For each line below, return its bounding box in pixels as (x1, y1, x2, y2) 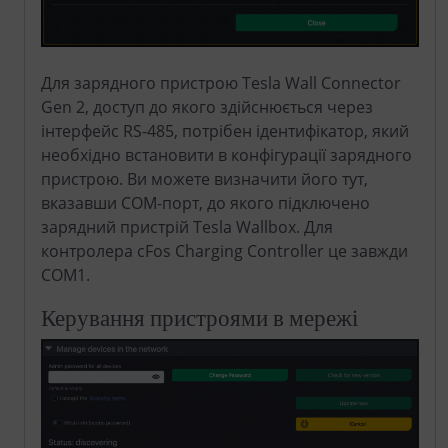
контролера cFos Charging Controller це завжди (41, 240, 408, 263)
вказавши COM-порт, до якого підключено (41, 192, 370, 215)
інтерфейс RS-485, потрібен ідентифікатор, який (41, 120, 409, 143)
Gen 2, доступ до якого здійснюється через (41, 96, 373, 119)
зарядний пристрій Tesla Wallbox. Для (41, 216, 333, 239)
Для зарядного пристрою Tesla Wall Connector (41, 72, 401, 95)
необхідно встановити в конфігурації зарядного (41, 144, 412, 167)
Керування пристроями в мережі (41, 303, 358, 332)
